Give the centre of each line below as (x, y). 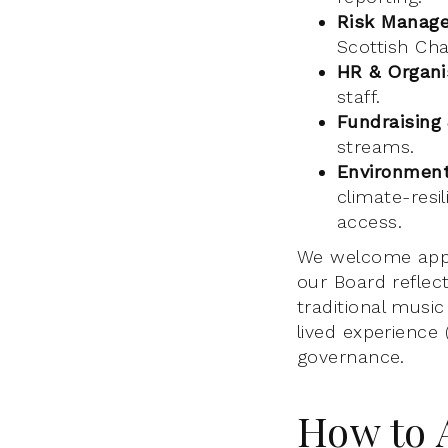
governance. (351, 357)
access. (370, 222)
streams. (376, 147)
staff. (359, 97)
